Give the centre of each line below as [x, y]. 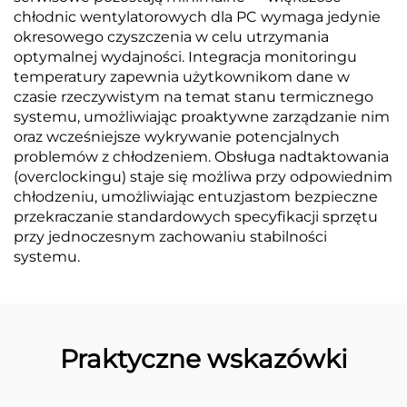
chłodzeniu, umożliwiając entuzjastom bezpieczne [196, 197]
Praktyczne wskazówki [203, 359]
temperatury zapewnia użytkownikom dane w [182, 77]
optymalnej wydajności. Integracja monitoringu [185, 57]
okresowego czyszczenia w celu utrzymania [171, 37]
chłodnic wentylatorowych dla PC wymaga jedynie [197, 17]
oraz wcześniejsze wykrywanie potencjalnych [177, 137]
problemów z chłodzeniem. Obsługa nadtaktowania [201, 157]
